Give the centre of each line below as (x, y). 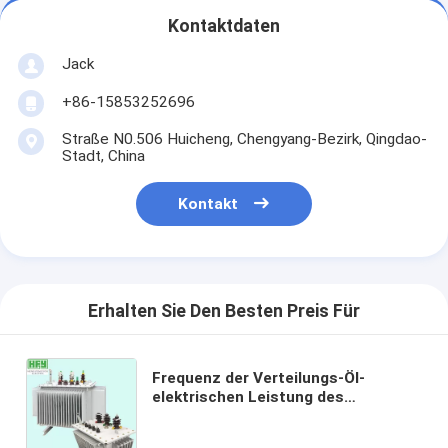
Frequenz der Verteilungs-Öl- (259, 377)
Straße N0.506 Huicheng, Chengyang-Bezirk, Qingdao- (244, 138)
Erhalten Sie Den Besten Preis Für (224, 311)
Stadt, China (103, 155)
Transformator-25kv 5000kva (261, 415)
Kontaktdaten (224, 26)
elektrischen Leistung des (248, 396)
